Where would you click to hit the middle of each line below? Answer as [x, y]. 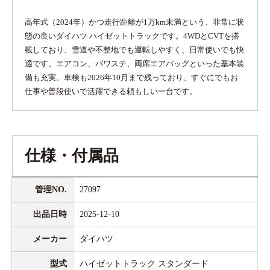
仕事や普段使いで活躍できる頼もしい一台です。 [111, 91]
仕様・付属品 [72, 156]
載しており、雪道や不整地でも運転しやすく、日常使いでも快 [134, 50]
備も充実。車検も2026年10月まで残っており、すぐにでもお [131, 77]
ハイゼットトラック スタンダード [144, 264]
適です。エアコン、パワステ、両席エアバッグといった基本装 [134, 64]
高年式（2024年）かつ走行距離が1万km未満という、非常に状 [134, 22]
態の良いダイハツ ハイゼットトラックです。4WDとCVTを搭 [132, 36]
